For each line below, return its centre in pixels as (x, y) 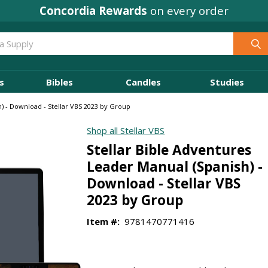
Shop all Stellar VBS (126, 131)
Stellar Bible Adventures (169, 150)
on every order (188, 10)
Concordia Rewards (93, 10)
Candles (143, 82)
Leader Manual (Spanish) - (175, 166)
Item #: (103, 221)
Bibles (59, 82)
